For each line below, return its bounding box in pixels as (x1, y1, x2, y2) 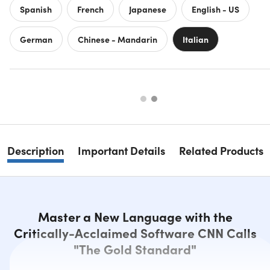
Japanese (129, 2, 166, 15)
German (20, 33, 52, 45)
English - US (192, 2, 239, 15)
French (77, 2, 104, 15)
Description (7, 143, 64, 159)
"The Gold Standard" (74, 240, 196, 259)
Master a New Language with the (37, 207, 233, 226)
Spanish (20, 2, 52, 15)
